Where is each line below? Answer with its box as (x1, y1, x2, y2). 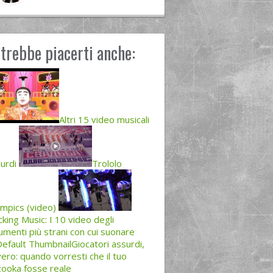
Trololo (92, 157, 122, 169)
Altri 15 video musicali (59, 113, 149, 126)
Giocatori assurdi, (71, 238, 144, 250)
